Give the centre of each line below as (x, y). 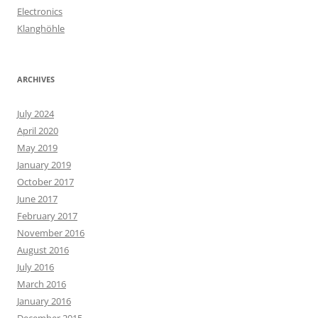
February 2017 (47, 216)
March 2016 (42, 284)
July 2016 (35, 267)
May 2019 (37, 148)
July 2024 (35, 114)
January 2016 (44, 301)
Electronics (40, 11)
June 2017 (37, 199)
